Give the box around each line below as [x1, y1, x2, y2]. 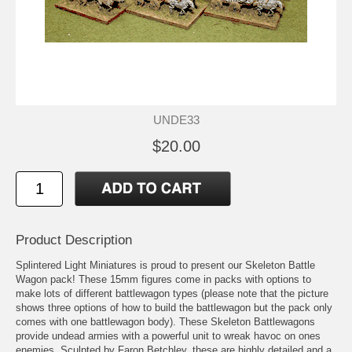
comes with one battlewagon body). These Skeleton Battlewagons [16, 315, 315, 328]
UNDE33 [152, 112, 200, 126]
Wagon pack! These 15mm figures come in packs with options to [16, 273, 311, 285]
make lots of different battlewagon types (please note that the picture [16, 287, 328, 299]
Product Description [16, 232, 132, 247]
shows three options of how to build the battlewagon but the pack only [16, 301, 332, 313]
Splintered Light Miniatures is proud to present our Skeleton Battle [16, 258, 315, 271]
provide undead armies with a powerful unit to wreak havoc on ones [16, 329, 321, 342]
